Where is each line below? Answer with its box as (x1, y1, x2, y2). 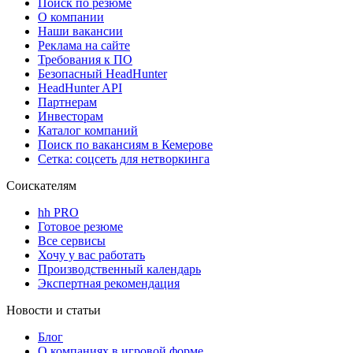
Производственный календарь (38, 262, 201, 276)
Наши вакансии (38, 24, 123, 38)
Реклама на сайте (38, 38, 130, 52)
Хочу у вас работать (38, 247, 145, 262)
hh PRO (38, 205, 79, 219)
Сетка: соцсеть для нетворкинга (38, 151, 210, 165)
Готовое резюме (38, 219, 123, 233)
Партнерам (38, 95, 97, 109)
